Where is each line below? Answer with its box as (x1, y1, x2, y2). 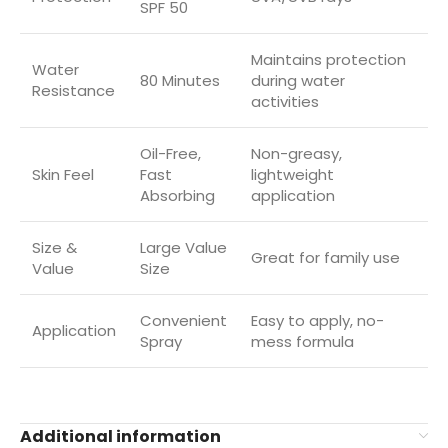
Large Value (140, 236, 227, 258)
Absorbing (140, 184, 215, 206)
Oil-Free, (140, 142, 201, 164)
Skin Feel (32, 163, 94, 185)
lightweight (251, 163, 334, 185)
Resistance (32, 79, 115, 101)
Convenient (140, 309, 227, 331)
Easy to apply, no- (251, 309, 384, 331)
